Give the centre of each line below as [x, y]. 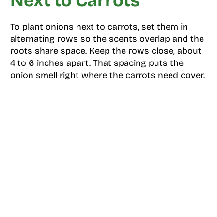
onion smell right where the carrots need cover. [107, 75]
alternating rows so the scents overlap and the [107, 39]
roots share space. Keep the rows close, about [106, 51]
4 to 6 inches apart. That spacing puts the [97, 63]
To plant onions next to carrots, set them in [99, 27]
